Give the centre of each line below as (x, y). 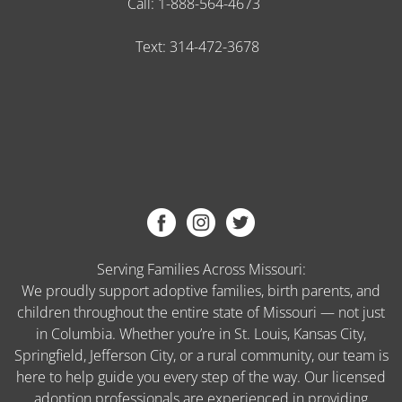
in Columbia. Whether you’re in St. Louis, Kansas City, (201, 334)
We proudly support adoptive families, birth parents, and (201, 291)
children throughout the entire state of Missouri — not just (201, 313)
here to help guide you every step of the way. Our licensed (201, 377)
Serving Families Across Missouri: (201, 270)
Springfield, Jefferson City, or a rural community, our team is (201, 356)
